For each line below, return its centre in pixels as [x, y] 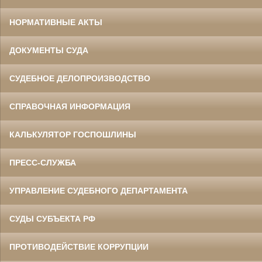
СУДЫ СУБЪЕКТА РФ [52, 219]
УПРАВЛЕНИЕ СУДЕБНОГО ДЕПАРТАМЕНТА [99, 191]
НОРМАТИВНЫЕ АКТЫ [56, 23]
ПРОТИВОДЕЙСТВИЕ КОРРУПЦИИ [79, 247]
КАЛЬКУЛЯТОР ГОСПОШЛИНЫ [73, 135]
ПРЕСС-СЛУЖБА [43, 163]
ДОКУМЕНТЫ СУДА [49, 51]
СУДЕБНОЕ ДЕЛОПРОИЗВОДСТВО [80, 79]
